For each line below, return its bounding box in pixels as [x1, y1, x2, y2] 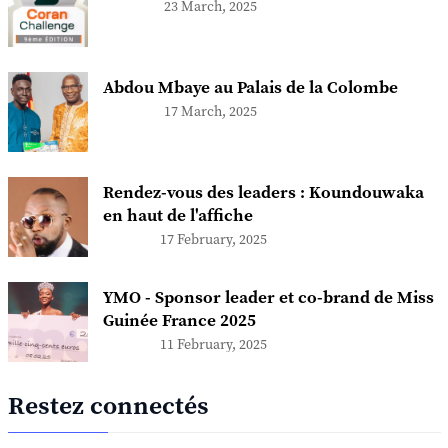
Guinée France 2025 [102, 309, 256, 332]
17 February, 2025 [160, 230, 268, 249]
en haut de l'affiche [102, 204, 253, 227]
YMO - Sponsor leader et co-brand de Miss [102, 286, 434, 309]
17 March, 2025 [163, 102, 257, 121]
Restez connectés [7, 390, 209, 422]
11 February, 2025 [160, 335, 268, 354]
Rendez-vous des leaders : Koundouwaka [102, 181, 424, 204]
